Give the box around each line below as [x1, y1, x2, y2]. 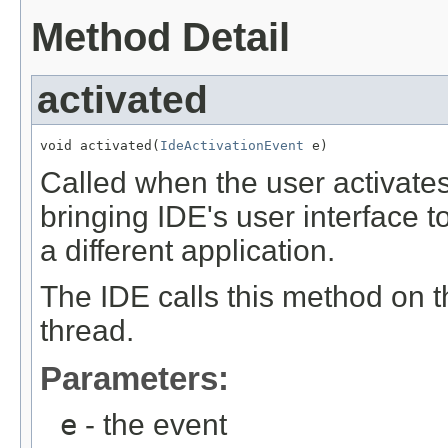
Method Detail [31, 15, 290, 60]
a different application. [40, 234, 335, 268]
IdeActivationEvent [160, 138, 304, 154]
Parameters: [40, 360, 229, 398]
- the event [77, 408, 227, 442]
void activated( [40, 138, 160, 154]
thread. [40, 314, 134, 348]
